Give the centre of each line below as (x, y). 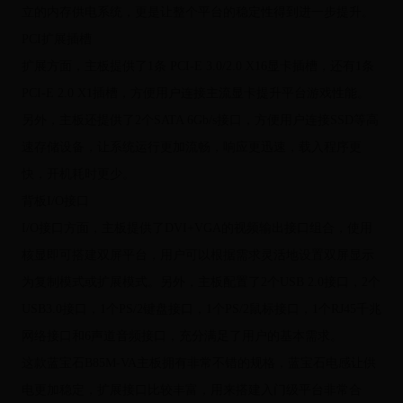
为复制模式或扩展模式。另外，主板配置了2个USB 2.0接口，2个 (201, 282)
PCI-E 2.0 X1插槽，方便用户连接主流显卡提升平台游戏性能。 (195, 94)
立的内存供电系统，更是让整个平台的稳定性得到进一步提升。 (197, 13)
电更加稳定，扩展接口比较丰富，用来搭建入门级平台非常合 (191, 390)
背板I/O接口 (55, 201)
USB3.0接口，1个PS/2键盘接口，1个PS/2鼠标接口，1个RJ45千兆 (201, 309)
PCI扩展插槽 (56, 40)
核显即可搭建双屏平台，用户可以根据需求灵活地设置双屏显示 (197, 255)
